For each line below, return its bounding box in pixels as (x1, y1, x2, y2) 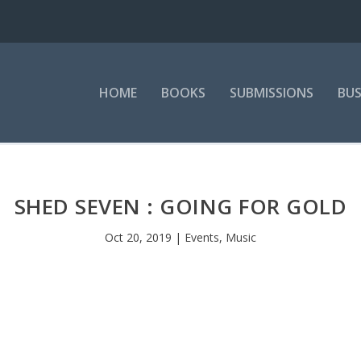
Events (185, 229, 219, 245)
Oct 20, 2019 (105, 229, 172, 245)
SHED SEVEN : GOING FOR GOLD (14, 191, 347, 221)
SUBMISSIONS (229, 84, 313, 102)
